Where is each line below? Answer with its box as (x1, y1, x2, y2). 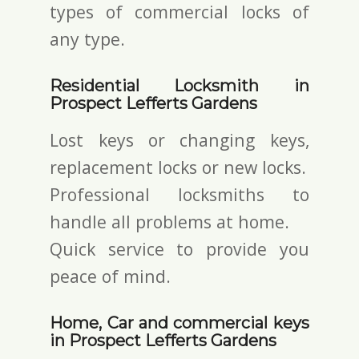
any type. (50, 26, 126, 50)
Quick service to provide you (50, 236, 309, 260)
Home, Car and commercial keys (50, 313, 309, 333)
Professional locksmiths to (50, 182, 309, 206)
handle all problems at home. (50, 209, 290, 233)
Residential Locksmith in (50, 75, 309, 95)
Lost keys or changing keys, (50, 127, 309, 151)
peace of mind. (50, 264, 171, 288)
